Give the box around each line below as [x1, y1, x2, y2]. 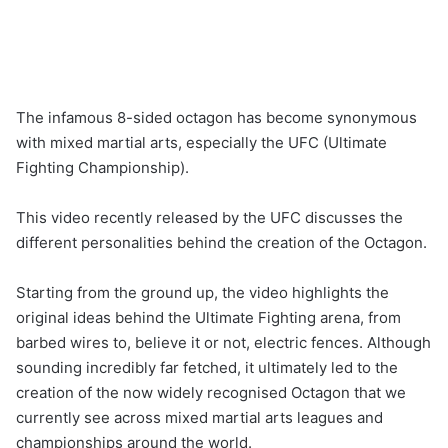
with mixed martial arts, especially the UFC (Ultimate [16, 133, 387, 153]
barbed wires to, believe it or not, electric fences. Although [16, 333, 431, 353]
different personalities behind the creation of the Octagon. [16, 233, 431, 253]
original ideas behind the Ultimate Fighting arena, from [16, 308, 401, 328]
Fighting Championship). [16, 158, 193, 178]
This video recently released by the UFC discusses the [16, 208, 403, 228]
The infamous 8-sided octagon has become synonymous [16, 108, 417, 128]
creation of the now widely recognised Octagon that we [16, 383, 406, 403]
